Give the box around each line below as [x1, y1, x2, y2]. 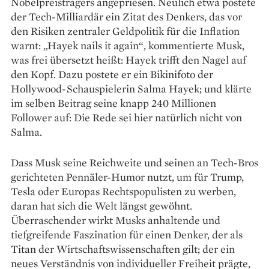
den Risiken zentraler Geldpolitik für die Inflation [11, 23, 240, 38]
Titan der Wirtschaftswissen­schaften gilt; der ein [11, 241, 235, 256]
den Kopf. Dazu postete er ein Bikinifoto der [11, 67, 213, 81]
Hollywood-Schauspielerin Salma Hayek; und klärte [11, 81, 252, 95]
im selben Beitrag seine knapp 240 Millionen [11, 95, 216, 110]
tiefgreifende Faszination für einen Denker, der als [11, 227, 243, 241]
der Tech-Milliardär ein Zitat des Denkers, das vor [11, 9, 242, 23]
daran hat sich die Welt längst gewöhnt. [11, 198, 192, 213]
